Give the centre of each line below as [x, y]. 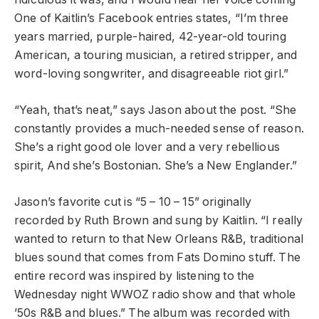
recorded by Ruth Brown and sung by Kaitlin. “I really [159, 220]
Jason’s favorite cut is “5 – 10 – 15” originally [133, 202]
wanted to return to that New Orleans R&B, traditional [159, 239]
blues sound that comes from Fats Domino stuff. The [157, 257]
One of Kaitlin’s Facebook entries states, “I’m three [152, 19]
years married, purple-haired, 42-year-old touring [150, 37]
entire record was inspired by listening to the [135, 276]
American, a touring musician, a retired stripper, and [156, 56]
